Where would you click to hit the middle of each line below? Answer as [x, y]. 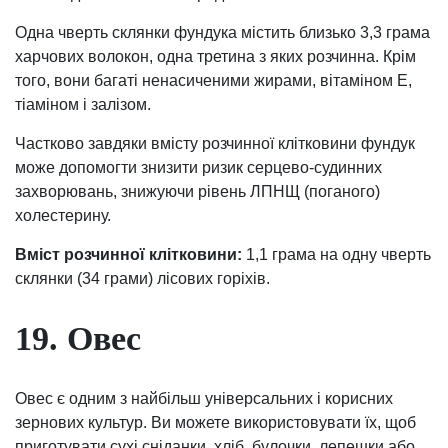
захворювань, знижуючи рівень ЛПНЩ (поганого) [197, 191]
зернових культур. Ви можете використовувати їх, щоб [215, 423]
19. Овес [78, 338]
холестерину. [63, 215]
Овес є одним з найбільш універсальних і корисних [204, 399]
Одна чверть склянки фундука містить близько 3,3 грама [222, 32]
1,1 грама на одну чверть [336, 254]
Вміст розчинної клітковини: [128, 254]
